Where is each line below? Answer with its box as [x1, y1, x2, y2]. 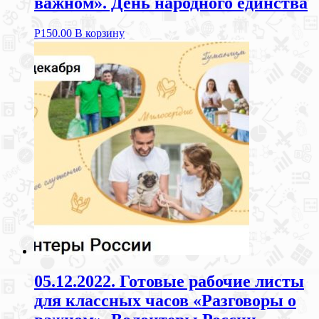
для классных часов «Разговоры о [34, 291, 296, 310]
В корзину [75, 27, 125, 40]
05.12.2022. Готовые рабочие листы [34, 272, 304, 291]
